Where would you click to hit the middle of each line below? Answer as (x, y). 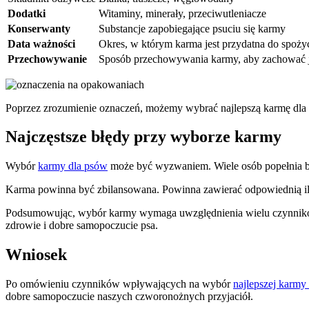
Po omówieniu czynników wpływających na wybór (119, 284)
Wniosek (36, 255)
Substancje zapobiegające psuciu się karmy (192, 28)
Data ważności (41, 43)
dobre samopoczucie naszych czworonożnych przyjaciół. (129, 297)
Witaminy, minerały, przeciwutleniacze (182, 13)
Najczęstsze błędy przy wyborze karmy (143, 137)
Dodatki (27, 13)
